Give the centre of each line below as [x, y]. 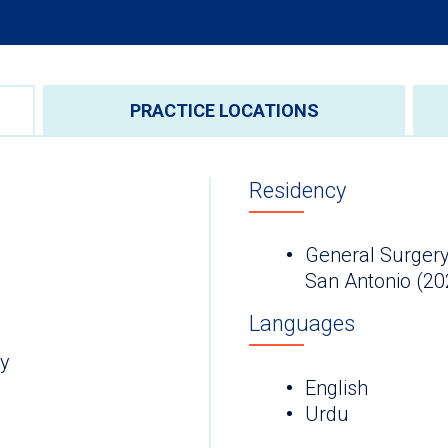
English [336, 388]
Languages [302, 324]
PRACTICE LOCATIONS [224, 110]
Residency [297, 190]
